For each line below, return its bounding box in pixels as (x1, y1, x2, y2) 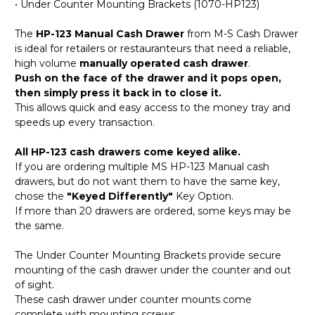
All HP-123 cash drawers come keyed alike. (15, 145, 240, 158)
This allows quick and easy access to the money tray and (15, 101, 290, 114)
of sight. (15, 278, 54, 291)
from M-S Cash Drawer (184, 27, 298, 40)
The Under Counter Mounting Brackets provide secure (15, 248, 281, 262)
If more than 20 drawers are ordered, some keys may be (15, 204, 291, 217)
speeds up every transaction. (15, 115, 155, 129)
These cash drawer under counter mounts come (15, 292, 252, 306)
